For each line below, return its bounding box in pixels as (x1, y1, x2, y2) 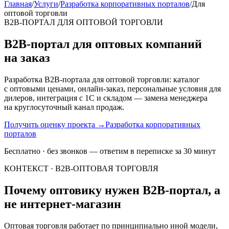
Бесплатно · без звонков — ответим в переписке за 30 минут (4, 146, 216, 155)
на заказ (4, 51, 50, 64)
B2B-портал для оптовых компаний (4, 37, 202, 51)
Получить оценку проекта (4, 120, 95, 129)
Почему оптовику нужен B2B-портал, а (4, 183, 220, 197)
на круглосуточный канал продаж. (4, 102, 124, 111)
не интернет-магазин (4, 197, 121, 211)
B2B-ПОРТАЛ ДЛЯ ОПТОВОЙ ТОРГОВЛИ (4, 18, 163, 27)
